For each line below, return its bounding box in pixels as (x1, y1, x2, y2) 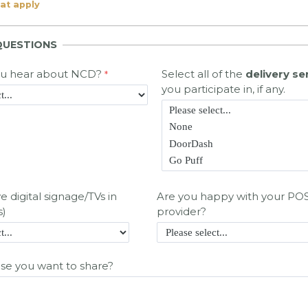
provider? (157, 205, 206, 219)
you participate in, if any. (162, 82, 285, 96)
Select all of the (162, 67, 245, 81)
